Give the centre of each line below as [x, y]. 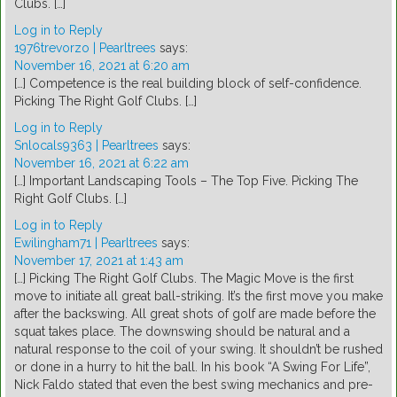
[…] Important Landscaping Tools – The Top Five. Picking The [186, 181]
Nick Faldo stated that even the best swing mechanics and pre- [194, 385]
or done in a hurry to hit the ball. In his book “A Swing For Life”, [192, 367]
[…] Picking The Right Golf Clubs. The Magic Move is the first [184, 279]
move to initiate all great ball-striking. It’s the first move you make [198, 296]
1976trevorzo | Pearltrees [85, 48]
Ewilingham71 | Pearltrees [86, 243]
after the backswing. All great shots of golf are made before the [195, 314]
